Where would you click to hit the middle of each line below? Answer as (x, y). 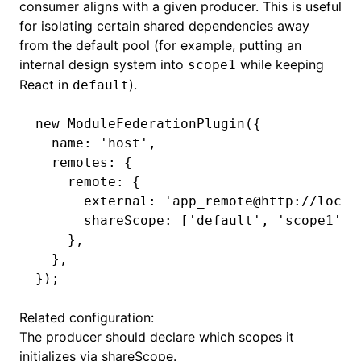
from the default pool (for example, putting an (160, 45)
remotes (72, 162)
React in (46, 85)
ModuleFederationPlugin (152, 124)
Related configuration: (87, 317)
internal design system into (104, 64)
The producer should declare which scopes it (157, 337)
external (92, 201)
